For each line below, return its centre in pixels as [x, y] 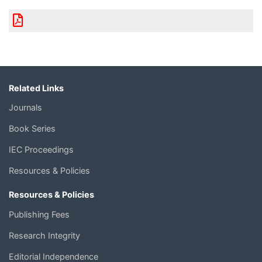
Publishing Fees [39, 214]
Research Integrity [44, 235]
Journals [25, 108]
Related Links [36, 88]
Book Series [32, 129]
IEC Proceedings [41, 150]
